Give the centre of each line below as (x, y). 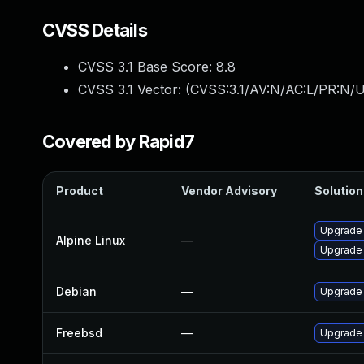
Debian (76, 291)
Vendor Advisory (229, 191)
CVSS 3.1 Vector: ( (134, 89)
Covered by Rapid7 (119, 141)
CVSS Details (95, 30)
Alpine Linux (91, 240)
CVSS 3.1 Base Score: (147, 67)
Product (80, 191)
